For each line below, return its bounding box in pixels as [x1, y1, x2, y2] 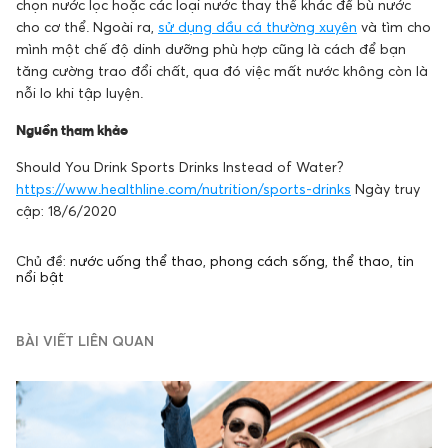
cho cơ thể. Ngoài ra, [16, 18, 158, 36]
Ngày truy [351, 180, 420, 198]
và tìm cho [357, 18, 431, 36]
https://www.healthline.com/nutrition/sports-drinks [16, 180, 351, 198]
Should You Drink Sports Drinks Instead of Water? [16, 158, 344, 176]
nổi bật [16, 268, 64, 286]
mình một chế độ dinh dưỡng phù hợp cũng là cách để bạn [16, 40, 406, 58]
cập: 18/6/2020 [16, 202, 117, 220]
